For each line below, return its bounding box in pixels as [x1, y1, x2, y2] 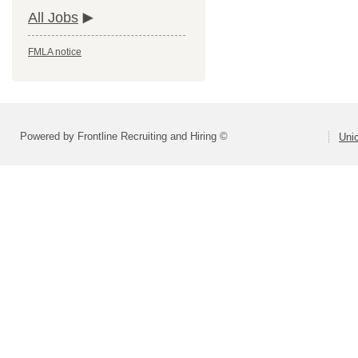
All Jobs [28, 10, 78, 26]
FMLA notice [28, 46, 82, 58]
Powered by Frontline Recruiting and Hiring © [20, 130, 228, 143]
